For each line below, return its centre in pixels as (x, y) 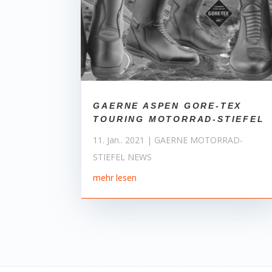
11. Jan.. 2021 (119, 140)
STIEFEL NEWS (123, 157)
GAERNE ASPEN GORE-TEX (168, 105)
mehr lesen (115, 177)
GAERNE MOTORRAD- (199, 140)
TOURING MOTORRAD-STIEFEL (179, 119)
